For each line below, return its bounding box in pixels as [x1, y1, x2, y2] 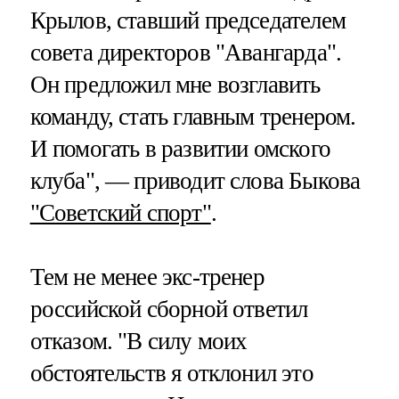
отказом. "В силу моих [29, 327, 248, 354]
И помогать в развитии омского [29, 135, 330, 163]
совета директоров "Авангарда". [29, 39, 342, 67]
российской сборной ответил [29, 295, 308, 322]
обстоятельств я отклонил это [29, 359, 313, 387]
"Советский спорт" [29, 199, 211, 227]
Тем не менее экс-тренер [29, 263, 265, 290]
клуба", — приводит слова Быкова [29, 167, 361, 195]
